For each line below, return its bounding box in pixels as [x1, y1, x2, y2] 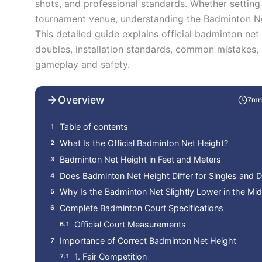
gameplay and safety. [35, 58, 130, 70]
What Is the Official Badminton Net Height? [60, 137, 229, 148]
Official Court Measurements [74, 219, 187, 229]
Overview [58, 94, 105, 106]
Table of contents [60, 122, 129, 132]
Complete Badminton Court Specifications [60, 203, 224, 213]
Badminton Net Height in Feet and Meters [60, 154, 222, 164]
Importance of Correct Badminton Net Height [60, 235, 237, 246]
